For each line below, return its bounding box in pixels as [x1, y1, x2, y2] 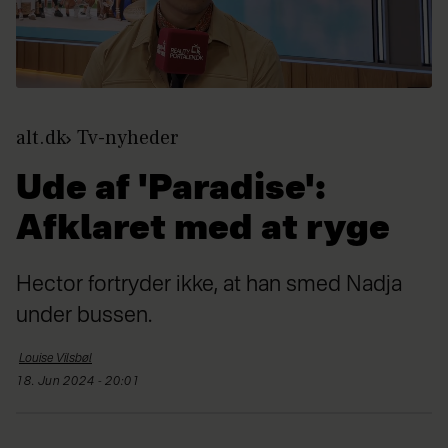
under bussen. [16, 304, 152, 327]
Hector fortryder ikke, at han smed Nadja [16, 273, 402, 296]
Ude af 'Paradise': [16, 172, 326, 207]
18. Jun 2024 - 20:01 [23, 375, 140, 388]
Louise [19, 352, 54, 365]
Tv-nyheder [77, 124, 179, 151]
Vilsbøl [56, 352, 92, 365]
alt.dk [16, 124, 66, 151]
